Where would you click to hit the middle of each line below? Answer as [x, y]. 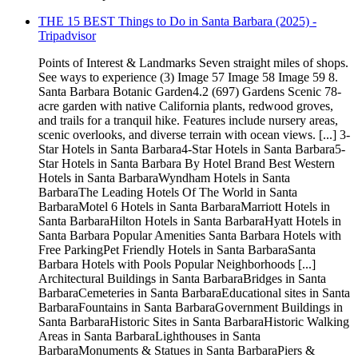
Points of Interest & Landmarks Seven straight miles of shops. [193, 63]
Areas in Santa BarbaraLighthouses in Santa [149, 336]
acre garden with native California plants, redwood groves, [186, 106]
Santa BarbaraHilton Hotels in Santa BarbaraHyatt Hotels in [190, 221]
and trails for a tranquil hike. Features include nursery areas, [188, 121]
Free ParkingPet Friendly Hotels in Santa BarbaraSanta [177, 250]
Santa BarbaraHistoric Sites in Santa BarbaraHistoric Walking [194, 322]
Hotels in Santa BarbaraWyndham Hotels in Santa [164, 178]
